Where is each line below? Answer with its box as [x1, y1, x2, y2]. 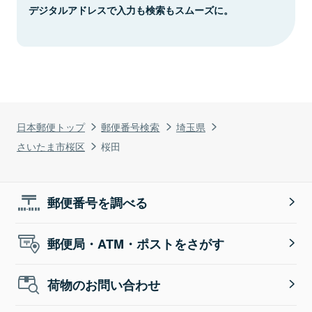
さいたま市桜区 [17, 138, 85, 153]
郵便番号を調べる [47, 193, 148, 212]
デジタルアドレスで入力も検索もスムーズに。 [29, 2, 233, 17]
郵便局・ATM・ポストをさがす [47, 234, 225, 253]
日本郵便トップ [17, 118, 85, 134]
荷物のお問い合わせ [47, 275, 161, 294]
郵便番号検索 [101, 118, 160, 134]
